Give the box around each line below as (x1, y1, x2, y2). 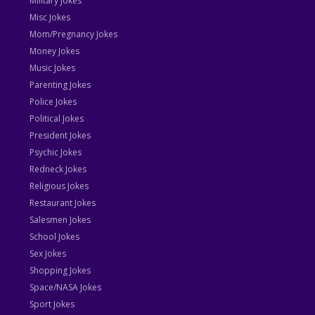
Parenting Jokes (30, 79, 91, 91)
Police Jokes (30, 96, 77, 108)
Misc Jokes (30, 11, 71, 24)
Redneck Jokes (30, 163, 87, 176)
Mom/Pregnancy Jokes (30, 28, 118, 41)
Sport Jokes (30, 298, 75, 311)
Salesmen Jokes (30, 214, 91, 226)
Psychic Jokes (30, 146, 82, 159)
